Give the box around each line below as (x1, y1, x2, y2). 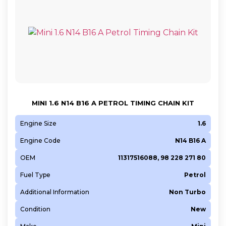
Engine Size (20, 119, 56, 127)
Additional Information (20, 188, 89, 196)
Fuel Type (20, 171, 50, 179)
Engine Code (20, 136, 61, 144)
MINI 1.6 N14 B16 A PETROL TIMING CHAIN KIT (32, 98, 194, 107)
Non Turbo (169, 188, 206, 196)
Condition (20, 205, 50, 213)
